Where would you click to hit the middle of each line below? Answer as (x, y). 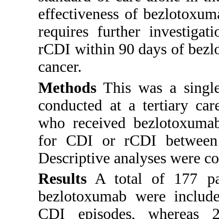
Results (63, 179)
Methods (67, 88)
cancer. (60, 67)
